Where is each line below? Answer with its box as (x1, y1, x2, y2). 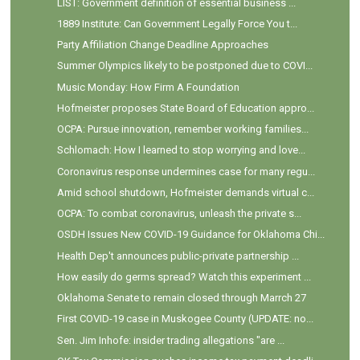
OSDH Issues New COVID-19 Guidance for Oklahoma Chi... (56, 228, 325, 241)
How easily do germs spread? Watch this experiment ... (56, 270, 311, 283)
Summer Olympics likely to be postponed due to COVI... (56, 59, 313, 72)
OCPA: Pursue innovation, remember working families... (56, 123, 309, 136)
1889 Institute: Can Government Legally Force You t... (56, 17, 297, 30)
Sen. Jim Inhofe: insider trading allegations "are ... (56, 333, 284, 346)
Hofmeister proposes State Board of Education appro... (56, 101, 314, 114)
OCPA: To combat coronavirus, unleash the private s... (56, 207, 301, 220)
